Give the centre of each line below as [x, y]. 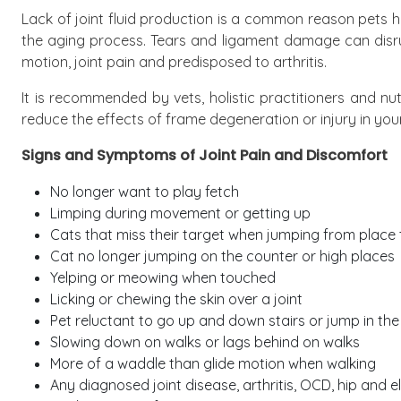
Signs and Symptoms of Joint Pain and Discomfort [205, 155]
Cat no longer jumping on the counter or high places [222, 256]
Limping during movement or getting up [180, 213]
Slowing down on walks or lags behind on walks [207, 342]
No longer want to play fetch [146, 192]
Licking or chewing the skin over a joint [176, 299]
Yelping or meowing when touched [163, 277]
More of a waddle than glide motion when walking [213, 363]
